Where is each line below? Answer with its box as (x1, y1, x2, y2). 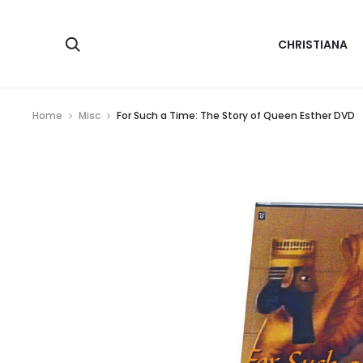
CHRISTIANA (277, 36, 348, 53)
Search (80, 32, 131, 53)
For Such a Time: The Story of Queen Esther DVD (117, 109, 355, 122)
